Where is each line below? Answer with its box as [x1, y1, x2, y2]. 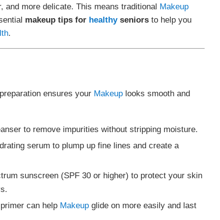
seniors [117, 14, 149, 25]
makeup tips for [25, 14, 89, 25]
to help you [148, 14, 192, 25]
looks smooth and [122, 88, 190, 99]
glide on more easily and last [88, 200, 196, 210]
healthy [88, 14, 117, 25]
